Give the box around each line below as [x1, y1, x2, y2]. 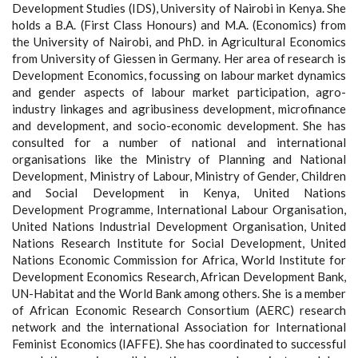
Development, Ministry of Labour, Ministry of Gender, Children [12, 168, 346, 183]
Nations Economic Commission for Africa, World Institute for [12, 252, 346, 267]
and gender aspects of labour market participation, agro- [12, 84, 346, 99]
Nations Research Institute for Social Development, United [12, 235, 346, 250]
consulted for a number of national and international [12, 134, 346, 149]
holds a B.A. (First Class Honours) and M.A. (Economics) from [12, 17, 346, 32]
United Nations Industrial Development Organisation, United [12, 218, 346, 233]
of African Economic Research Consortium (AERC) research [12, 302, 346, 317]
